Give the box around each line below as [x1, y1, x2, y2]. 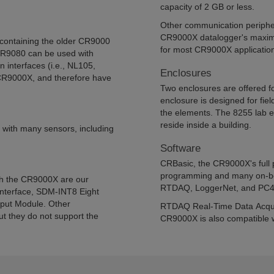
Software [160, 143, 201, 154]
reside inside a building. [160, 120, 251, 130]
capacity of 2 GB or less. [160, 2, 254, 12]
